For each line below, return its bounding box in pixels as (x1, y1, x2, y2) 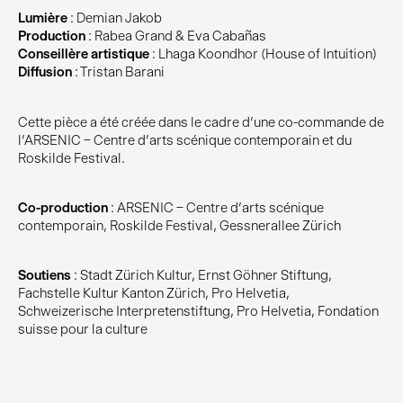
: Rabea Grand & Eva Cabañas (85, 28, 266, 45)
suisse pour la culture (18, 321, 148, 338)
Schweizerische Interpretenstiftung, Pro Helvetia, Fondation (18, 303, 379, 320)
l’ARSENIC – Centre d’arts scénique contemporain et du (18, 131, 352, 148)
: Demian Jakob (67, 10, 162, 27)
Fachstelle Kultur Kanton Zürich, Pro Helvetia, (18, 285, 290, 302)
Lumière (18, 10, 67, 27)
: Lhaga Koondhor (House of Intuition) (149, 46, 377, 63)
